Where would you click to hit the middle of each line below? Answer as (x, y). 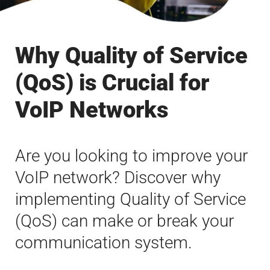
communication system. (104, 242)
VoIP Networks (92, 109)
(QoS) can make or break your (124, 221)
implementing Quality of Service (130, 199)
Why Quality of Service (131, 55)
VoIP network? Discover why (118, 177)
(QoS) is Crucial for (112, 82)
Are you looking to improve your (131, 155)
